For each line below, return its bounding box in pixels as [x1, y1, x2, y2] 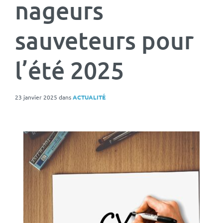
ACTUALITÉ [73, 93, 106, 102]
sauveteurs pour [15, 25, 194, 55]
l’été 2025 [15, 55, 124, 85]
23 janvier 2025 [15, 93, 59, 102]
